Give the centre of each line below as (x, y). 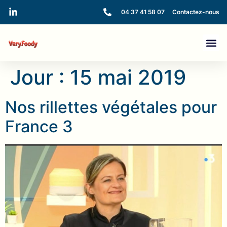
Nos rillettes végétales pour (111, 107)
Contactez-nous (196, 12)
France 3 (39, 126)
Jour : (40, 77)
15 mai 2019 (128, 77)
